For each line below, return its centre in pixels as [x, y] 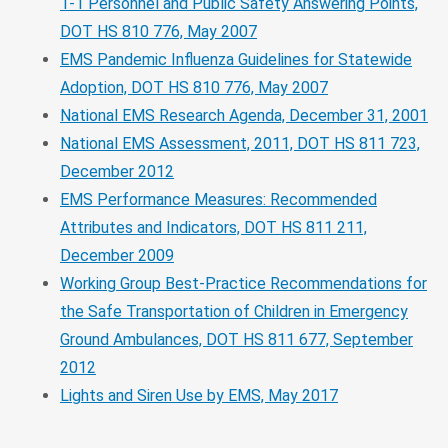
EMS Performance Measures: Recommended [218, 199]
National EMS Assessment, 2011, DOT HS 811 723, [240, 143]
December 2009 [117, 255]
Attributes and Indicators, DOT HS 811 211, [213, 227]
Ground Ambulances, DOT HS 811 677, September [236, 339]
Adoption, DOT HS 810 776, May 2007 [194, 87]
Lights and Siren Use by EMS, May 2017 [199, 395]
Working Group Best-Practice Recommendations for [243, 283]
